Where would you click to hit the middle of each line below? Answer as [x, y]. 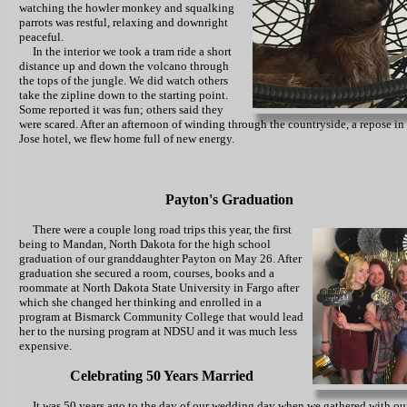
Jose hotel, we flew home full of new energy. [127, 139]
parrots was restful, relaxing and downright [124, 22]
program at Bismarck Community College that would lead [161, 317]
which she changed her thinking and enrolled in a [140, 302]
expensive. [45, 346]
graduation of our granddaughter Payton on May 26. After [160, 258]
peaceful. [41, 37]
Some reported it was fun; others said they [121, 109]
